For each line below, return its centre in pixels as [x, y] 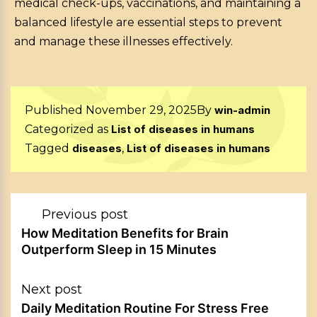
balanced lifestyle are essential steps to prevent [148, 23]
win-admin [242, 110]
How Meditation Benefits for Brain [125, 234]
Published [55, 110]
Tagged [48, 149]
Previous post [85, 215]
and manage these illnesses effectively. [123, 42]
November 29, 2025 [141, 110]
